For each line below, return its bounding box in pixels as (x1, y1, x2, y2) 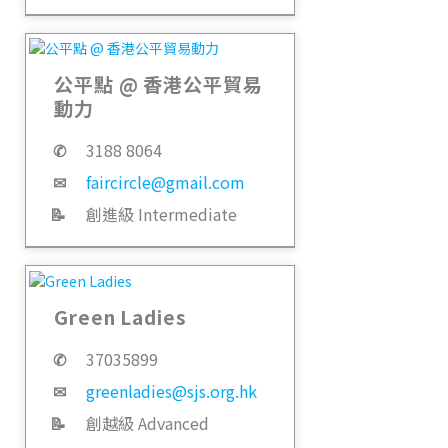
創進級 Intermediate (86, 202, 237, 227)
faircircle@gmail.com (86, 170, 245, 195)
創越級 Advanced (86, 410, 209, 435)
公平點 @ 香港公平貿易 (54, 70, 263, 98)
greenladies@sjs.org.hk (86, 378, 257, 403)
